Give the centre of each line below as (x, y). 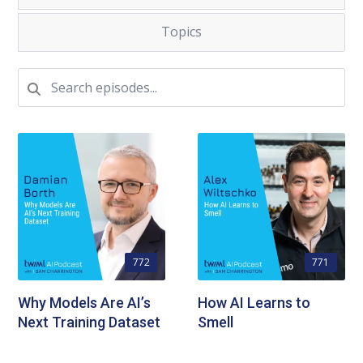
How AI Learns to (254, 302)
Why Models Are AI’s (85, 302)
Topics (181, 32)
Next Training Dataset (90, 322)
